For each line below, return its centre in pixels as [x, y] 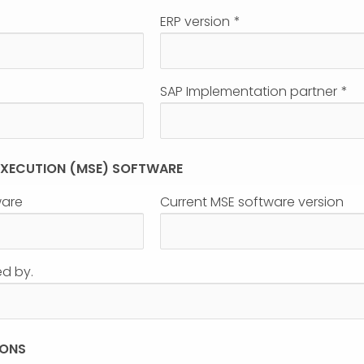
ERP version [195, 22]
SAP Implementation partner [248, 91]
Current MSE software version [251, 202]
